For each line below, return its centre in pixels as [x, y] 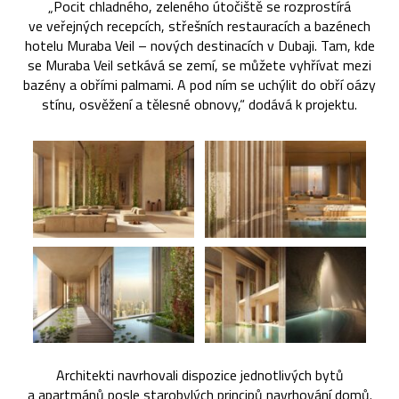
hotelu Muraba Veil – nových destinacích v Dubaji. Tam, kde [199, 46]
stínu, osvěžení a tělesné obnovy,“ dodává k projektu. [199, 105]
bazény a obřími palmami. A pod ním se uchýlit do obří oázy [199, 85]
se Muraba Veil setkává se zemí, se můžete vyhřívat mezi [199, 65]
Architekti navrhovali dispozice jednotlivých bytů [199, 375]
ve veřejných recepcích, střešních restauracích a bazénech [199, 26]
